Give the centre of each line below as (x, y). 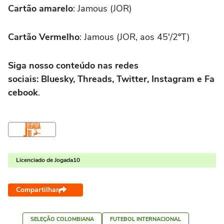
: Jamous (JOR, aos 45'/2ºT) (135, 37)
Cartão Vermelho (44, 37)
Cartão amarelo (40, 8)
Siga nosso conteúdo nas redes (73, 65)
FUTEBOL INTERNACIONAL (145, 219)
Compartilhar (37, 189)
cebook (23, 92)
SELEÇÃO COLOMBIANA (62, 219)
